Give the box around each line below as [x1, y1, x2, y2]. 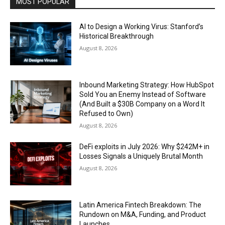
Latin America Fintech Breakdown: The [79, 200, 202, 209]
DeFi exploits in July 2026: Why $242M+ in [79, 142, 210, 151]
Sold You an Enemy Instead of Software [79, 90, 206, 98]
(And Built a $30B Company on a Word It [79, 99, 205, 108]
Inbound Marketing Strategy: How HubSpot [79, 80, 214, 89]
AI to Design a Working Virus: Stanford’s [79, 23, 204, 31]
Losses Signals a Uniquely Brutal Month [79, 152, 203, 160]
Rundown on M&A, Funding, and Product [79, 210, 206, 218]
